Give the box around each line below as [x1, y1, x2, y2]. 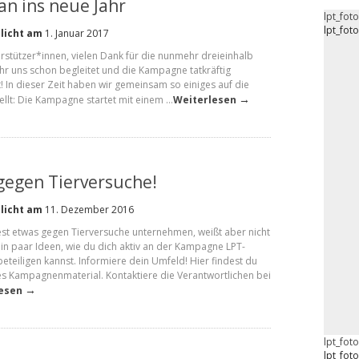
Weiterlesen [173, 93, 236, 107]
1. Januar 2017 [42, 26, 109, 40]
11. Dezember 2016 [42, 203, 134, 216]
